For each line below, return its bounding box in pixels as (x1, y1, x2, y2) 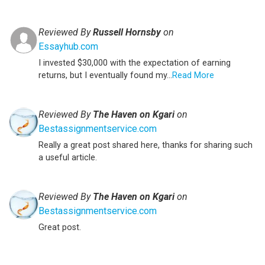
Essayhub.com (38, 40, 98, 52)
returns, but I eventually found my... (38, 70, 172, 80)
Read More (172, 70, 214, 80)
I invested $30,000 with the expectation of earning (38, 57, 231, 68)
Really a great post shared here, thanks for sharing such (38, 140, 253, 150)
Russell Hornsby (93, 26, 161, 38)
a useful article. (38, 152, 97, 163)
